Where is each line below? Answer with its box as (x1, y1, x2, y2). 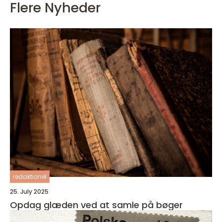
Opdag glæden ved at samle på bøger (10, 199, 183, 212)
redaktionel (13, 172, 47, 181)
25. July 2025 (10, 187, 49, 196)
